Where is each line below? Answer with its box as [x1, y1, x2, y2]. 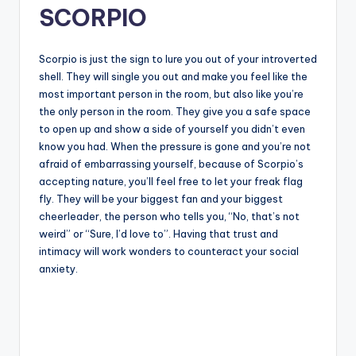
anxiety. [39, 261, 78, 275]
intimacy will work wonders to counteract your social [39, 244, 299, 257]
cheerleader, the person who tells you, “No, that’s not [39, 209, 300, 222]
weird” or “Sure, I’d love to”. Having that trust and [39, 226, 278, 240]
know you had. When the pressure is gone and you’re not [39, 139, 311, 153]
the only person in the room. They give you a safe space [39, 104, 311, 118]
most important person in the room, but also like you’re [39, 87, 304, 100]
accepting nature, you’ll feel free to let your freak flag [39, 174, 303, 188]
